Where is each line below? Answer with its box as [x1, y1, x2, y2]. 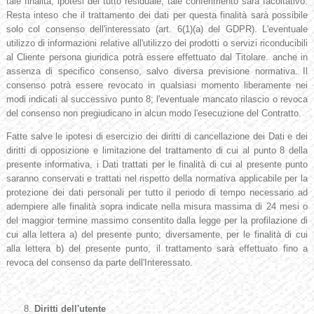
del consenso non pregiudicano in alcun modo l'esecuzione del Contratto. [6, 108, 301, 119]
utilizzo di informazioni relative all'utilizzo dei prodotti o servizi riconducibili [6, 38, 308, 49]
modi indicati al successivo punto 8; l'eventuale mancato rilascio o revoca [6, 94, 308, 105]
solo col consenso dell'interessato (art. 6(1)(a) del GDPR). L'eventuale [6, 24, 308, 35]
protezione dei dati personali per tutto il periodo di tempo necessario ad [6, 187, 308, 198]
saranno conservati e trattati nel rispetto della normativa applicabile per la [6, 173, 308, 184]
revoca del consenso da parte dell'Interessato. [6, 257, 193, 268]
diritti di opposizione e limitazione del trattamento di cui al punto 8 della [6, 145, 308, 156]
